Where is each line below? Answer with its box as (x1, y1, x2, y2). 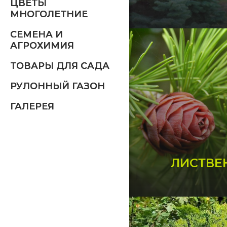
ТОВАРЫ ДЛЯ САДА (10, 60, 109, 72)
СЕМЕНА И (10, 29, 63, 41)
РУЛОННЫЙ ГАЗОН (10, 81, 105, 92)
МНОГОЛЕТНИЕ (10, 9, 88, 20)
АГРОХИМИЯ (10, 40, 74, 52)
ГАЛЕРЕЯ (10, 101, 54, 112)
